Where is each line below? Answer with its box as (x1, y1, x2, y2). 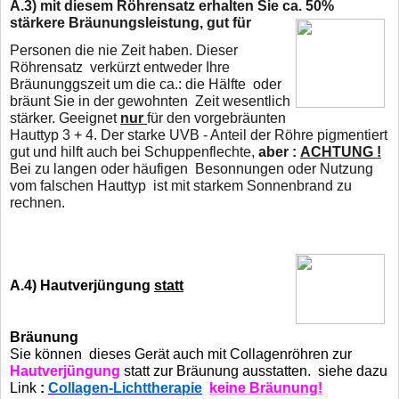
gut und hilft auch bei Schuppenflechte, (10, 143, 258, 159)
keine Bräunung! (209, 379, 322, 395)
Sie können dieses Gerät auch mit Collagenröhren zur (10, 346, 352, 362)
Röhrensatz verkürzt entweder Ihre (10, 59, 230, 75)
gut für (203, 14, 251, 30)
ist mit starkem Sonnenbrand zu (153, 177, 352, 193)
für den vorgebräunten (147, 110, 286, 126)
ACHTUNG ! (300, 143, 381, 159)
